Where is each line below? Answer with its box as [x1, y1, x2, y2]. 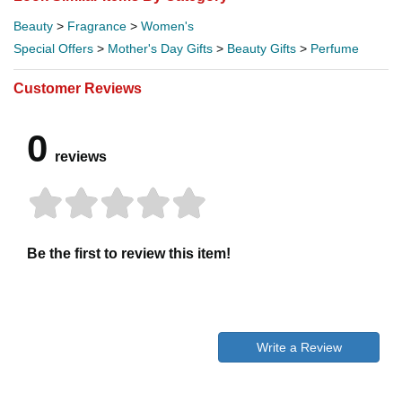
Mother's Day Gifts [108, 40, 213, 56]
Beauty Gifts [227, 40, 296, 56]
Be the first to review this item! [27, 245, 231, 261]
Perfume [310, 40, 359, 56]
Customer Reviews [13, 80, 142, 96]
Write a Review [256, 339, 342, 354]
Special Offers [13, 40, 93, 56]
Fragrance [67, 18, 127, 33]
